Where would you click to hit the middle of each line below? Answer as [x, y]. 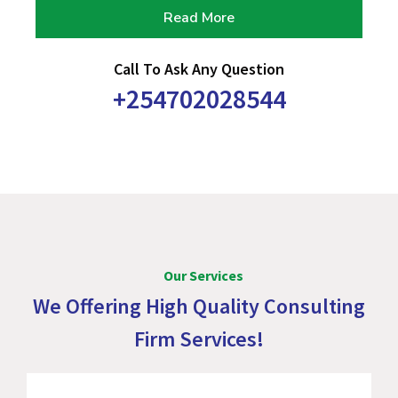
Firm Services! [199, 339]
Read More [199, 18]
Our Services [203, 276]
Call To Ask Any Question [199, 69]
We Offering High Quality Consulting [199, 306]
